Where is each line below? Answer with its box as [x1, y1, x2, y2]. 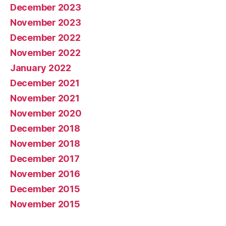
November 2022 [10, 47, 81, 58]
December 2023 [10, 2, 81, 13]
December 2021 [10, 78, 80, 88]
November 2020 [10, 108, 82, 119]
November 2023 [10, 17, 81, 28]
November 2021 [10, 93, 80, 103]
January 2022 [10, 63, 71, 73]
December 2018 [10, 123, 80, 134]
